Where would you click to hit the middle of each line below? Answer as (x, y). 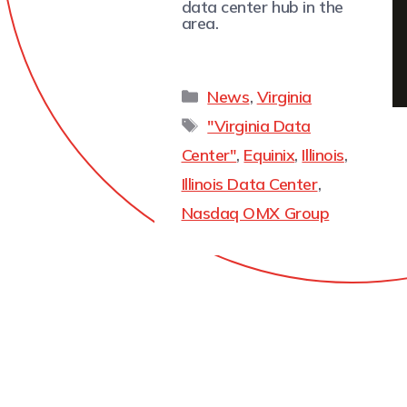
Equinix (269, 154)
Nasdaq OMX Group (255, 213)
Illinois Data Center (249, 184)
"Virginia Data (259, 125)
